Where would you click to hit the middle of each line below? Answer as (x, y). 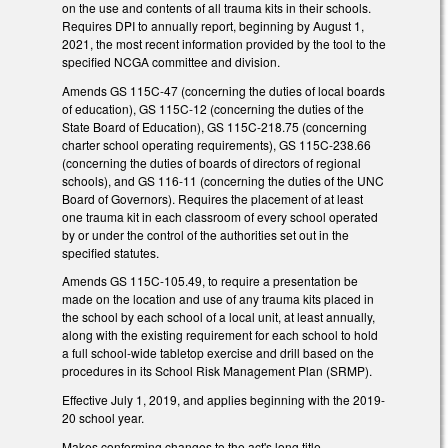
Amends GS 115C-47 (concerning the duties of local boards (223, 90)
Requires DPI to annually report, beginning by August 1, (213, 25)
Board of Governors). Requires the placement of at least (212, 198)
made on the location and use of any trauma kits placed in (218, 299)
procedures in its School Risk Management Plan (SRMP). (217, 371)
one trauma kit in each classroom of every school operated (220, 216)
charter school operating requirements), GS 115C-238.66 (216, 144)
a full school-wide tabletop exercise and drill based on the (218, 353)
